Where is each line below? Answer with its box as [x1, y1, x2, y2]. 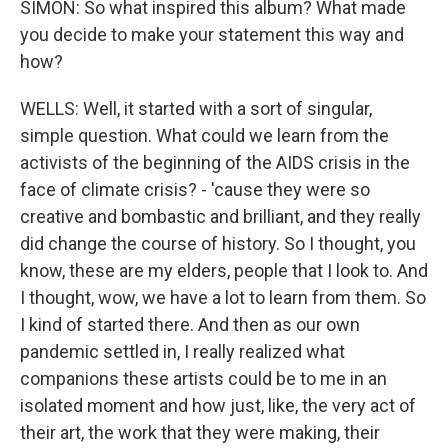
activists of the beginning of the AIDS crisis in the [20, 152, 410, 173]
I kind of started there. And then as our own [20, 314, 360, 335]
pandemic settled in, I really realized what [20, 341, 345, 362]
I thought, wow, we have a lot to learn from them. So [20, 287, 426, 308]
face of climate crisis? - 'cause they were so [20, 179, 370, 200]
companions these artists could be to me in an [20, 368, 387, 389]
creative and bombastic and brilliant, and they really [20, 206, 421, 227]
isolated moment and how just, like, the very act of [20, 395, 416, 416]
